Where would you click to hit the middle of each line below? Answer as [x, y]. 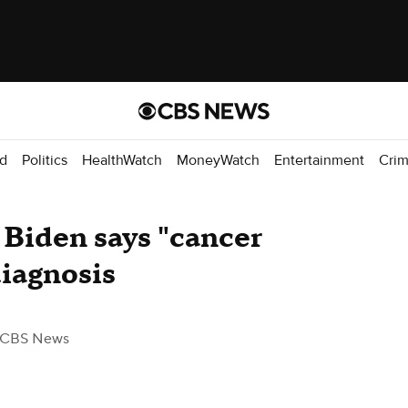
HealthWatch [122, 160]
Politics [45, 160]
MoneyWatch [218, 160]
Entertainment [319, 160]
